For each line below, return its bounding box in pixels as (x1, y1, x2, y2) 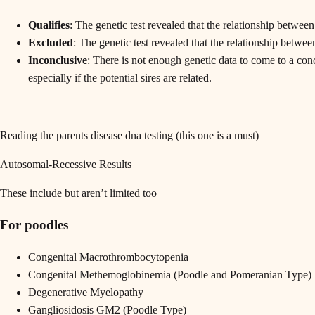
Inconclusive (28, 53, 87, 66)
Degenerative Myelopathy (28, 286, 143, 299)
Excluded (28, 36, 73, 49)
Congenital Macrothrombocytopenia (28, 251, 188, 264)
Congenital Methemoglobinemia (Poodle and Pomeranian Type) (28, 269, 311, 281)
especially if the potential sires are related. (28, 71, 212, 84)
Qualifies (28, 18, 70, 31)
